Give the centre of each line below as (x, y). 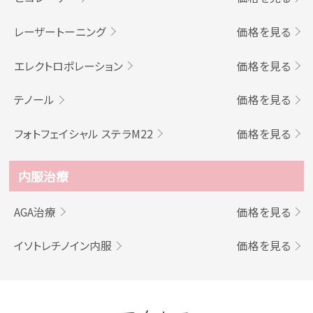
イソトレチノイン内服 (63, 246)
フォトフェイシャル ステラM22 (83, 133)
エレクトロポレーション (68, 66)
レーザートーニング (60, 31)
